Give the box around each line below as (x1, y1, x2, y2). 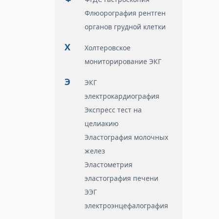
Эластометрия (85, 160, 132, 169)
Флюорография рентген (85, 8, 166, 18)
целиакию (85, 119, 119, 128)
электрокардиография (85, 91, 159, 101)
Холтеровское (85, 43, 131, 52)
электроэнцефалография (85, 201, 168, 210)
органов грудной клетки (85, 22, 166, 31)
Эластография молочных (85, 132, 168, 142)
